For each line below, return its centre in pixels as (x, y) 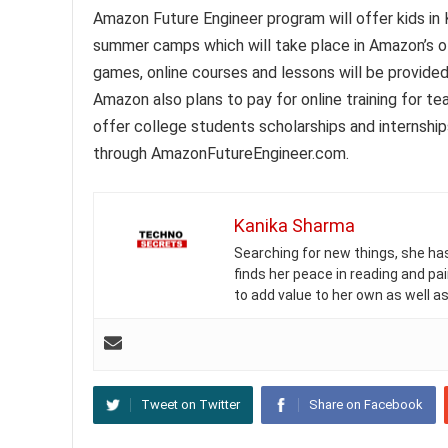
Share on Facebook (366, 404)
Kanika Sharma (294, 225)
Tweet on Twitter (190, 404)
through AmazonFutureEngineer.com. (221, 153)
